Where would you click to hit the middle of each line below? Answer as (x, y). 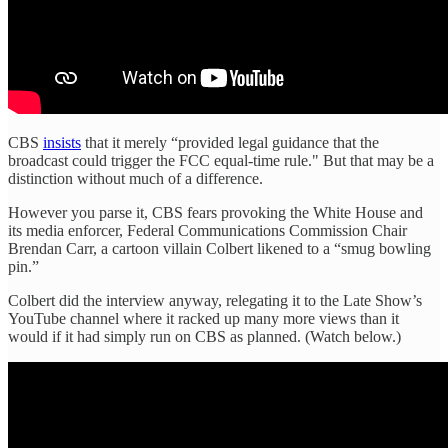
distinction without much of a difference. (135, 178)
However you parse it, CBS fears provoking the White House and (215, 212)
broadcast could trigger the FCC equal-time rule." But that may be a (221, 160)
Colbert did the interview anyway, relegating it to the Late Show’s (215, 300)
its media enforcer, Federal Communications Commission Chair (207, 230)
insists (62, 142)
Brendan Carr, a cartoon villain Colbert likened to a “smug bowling (219, 248)
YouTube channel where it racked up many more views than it (203, 318)
